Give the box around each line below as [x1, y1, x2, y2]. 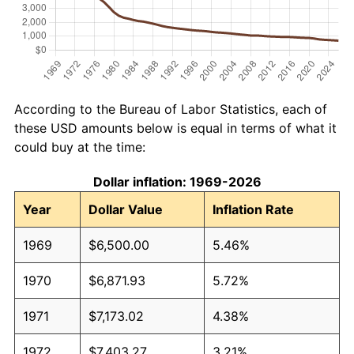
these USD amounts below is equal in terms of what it [14, 119, 337, 136]
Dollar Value [88, 201, 163, 217]
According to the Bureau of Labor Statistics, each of [14, 100, 327, 117]
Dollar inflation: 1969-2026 [92, 173, 262, 190]
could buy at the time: [14, 138, 145, 155]
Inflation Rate [213, 201, 294, 217]
